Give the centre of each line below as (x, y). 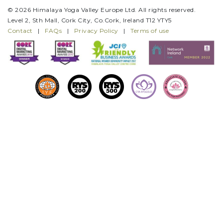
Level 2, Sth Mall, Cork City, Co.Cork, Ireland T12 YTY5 (90, 20)
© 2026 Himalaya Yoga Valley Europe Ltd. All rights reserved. (102, 9)
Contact (20, 30)
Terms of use (150, 30)
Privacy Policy (96, 30)
